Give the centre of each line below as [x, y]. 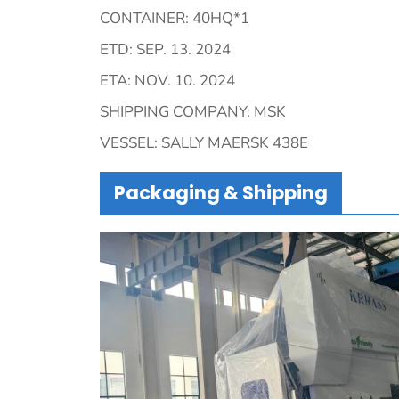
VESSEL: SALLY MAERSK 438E [204, 142]
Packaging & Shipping [221, 192]
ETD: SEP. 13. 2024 [165, 49]
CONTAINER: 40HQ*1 [175, 18]
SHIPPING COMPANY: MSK [193, 111]
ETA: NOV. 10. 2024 [167, 80]
